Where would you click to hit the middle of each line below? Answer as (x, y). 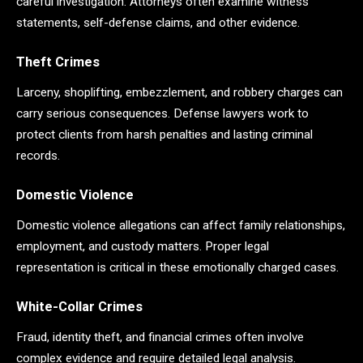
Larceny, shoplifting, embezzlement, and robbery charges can (179, 92)
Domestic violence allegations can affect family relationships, (181, 225)
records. (38, 155)
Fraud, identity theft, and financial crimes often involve (160, 337)
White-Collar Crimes (79, 306)
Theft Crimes (58, 62)
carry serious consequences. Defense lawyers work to (162, 113)
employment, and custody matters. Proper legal (143, 246)
